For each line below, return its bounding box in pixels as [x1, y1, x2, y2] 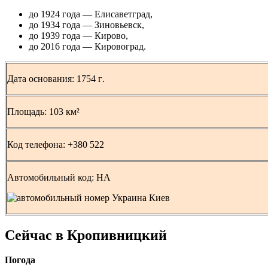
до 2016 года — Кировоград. [29, 41, 146, 51]
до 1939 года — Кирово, [29, 30, 128, 41]
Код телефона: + [7, 139, 73, 150]
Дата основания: [7, 73, 77, 84]
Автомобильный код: [7, 172, 96, 182]
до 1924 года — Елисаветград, [29, 8, 153, 19]
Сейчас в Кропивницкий [5, 227, 167, 243]
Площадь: [7, 106, 49, 117]
